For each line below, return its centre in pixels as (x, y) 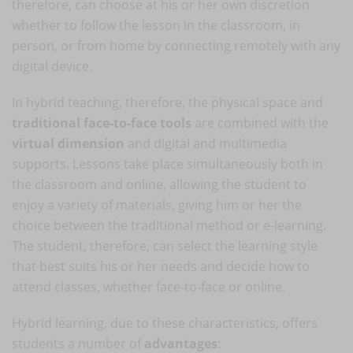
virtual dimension (68, 143)
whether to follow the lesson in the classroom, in (156, 25)
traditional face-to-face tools (102, 123)
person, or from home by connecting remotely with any (176, 45)
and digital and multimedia (206, 143)
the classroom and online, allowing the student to (159, 184)
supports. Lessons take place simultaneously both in (167, 163)
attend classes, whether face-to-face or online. (149, 286)
